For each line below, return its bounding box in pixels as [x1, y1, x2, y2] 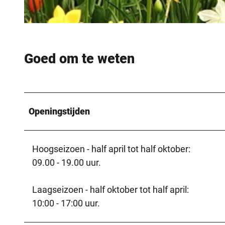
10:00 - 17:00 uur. [32, 197, 100, 208]
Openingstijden [29, 105, 90, 117]
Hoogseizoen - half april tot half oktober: [32, 143, 190, 154]
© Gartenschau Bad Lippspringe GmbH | [27, 25, 105, 30]
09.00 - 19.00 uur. [32, 157, 101, 168]
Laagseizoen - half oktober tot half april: [32, 184, 189, 195]
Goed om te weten [24, 51, 135, 67]
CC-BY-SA [105, 25, 126, 30]
